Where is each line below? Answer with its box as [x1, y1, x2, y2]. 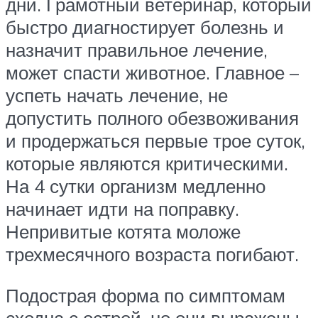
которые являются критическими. [6, 152, 288, 175]
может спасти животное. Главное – [6, 61, 299, 84]
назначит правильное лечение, [6, 38, 268, 62]
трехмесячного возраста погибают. [6, 243, 299, 266]
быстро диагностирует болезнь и [6, 16, 284, 39]
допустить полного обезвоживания [6, 106, 299, 130]
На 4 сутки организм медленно [6, 175, 265, 198]
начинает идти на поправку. [6, 197, 239, 221]
